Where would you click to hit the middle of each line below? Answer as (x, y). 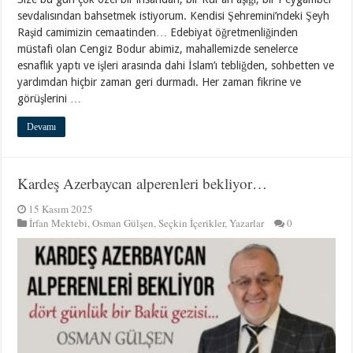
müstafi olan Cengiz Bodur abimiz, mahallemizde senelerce (158, 49)
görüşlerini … (50, 99)
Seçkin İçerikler (192, 223)
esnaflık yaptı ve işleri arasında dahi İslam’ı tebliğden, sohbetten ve (176, 66)
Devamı (42, 127)
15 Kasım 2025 (61, 209)
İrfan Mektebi (59, 223)
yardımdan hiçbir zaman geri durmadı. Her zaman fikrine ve (160, 82)
